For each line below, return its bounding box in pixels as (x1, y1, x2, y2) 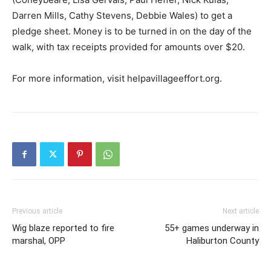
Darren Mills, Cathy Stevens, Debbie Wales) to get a (12, 10, 232, 22)
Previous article (12, 207, 62, 216)
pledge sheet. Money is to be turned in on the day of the (12, 25, 252, 38)
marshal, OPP (12, 235, 65, 247)
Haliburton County (186, 235, 259, 247)
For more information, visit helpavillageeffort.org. (12, 73, 222, 85)
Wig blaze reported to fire (12, 223, 114, 234)
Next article (223, 207, 259, 216)
